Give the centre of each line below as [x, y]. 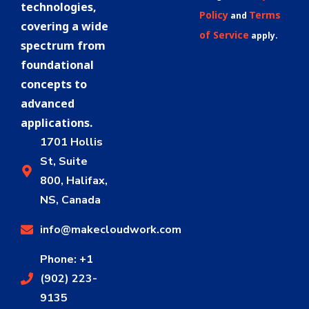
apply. [263, 36]
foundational [57, 65]
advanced [48, 104]
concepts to [54, 84]
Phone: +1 [66, 260]
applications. [57, 123]
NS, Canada [70, 200]
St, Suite [63, 162]
